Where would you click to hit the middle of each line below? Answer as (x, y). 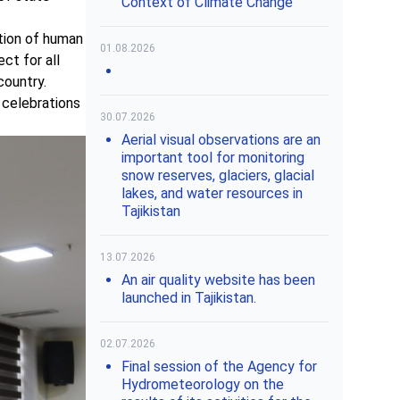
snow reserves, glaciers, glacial (218, 175)
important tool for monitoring (213, 158)
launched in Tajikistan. (189, 298)
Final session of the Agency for (219, 367)
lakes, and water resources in (212, 193)
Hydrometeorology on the (203, 384)
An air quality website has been (218, 280)
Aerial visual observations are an (221, 140)
